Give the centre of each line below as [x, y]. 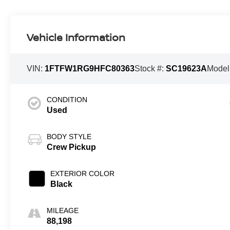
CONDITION [67, 100]
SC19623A [187, 69]
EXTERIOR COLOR [83, 174]
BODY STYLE [69, 137]
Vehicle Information [76, 37]
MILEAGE [63, 211]
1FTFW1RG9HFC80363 [90, 69]
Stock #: [150, 69]
